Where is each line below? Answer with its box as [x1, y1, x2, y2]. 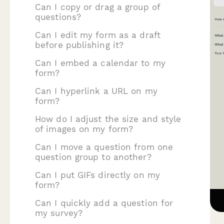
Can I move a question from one [35, 142, 173, 152]
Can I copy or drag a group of [35, 2, 160, 12]
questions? [35, 12, 81, 22]
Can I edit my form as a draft [35, 30, 160, 40]
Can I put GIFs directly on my [35, 170, 160, 180]
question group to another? [35, 152, 151, 162]
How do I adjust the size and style [35, 114, 181, 124]
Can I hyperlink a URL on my [35, 86, 157, 96]
